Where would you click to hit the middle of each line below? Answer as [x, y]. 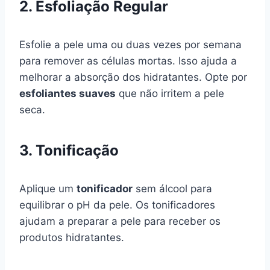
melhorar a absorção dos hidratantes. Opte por [133, 77]
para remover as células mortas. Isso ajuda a [128, 61]
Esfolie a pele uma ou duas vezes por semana [130, 44]
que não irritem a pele [170, 93]
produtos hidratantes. [72, 237]
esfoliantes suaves [67, 93]
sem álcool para [172, 188]
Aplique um [48, 188]
